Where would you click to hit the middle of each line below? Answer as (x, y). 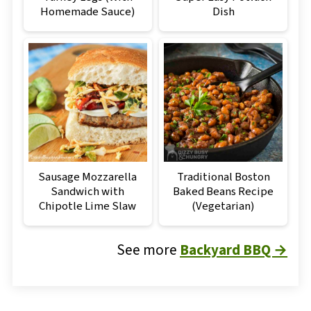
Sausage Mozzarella (88, 177)
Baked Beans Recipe (224, 192)
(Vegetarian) (224, 207)
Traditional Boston (223, 177)
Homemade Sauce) (87, 12)
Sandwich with (88, 192)
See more (149, 250)
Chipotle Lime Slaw (88, 207)
